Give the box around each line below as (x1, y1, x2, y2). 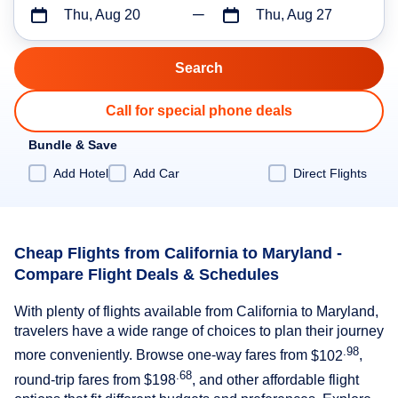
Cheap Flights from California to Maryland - (14, 243, 342, 262)
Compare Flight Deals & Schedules (14, 265, 279, 283)
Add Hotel (53, 165, 108, 180)
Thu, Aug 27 (255, 7, 332, 22)
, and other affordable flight (192, 372, 359, 388)
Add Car (133, 165, 179, 180)
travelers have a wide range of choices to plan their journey (14, 323, 384, 339)
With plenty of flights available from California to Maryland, (14, 304, 378, 320)
